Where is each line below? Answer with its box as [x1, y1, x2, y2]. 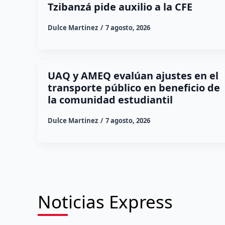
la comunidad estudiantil [47, 92, 173, 106]
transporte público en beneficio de [47, 80, 220, 94]
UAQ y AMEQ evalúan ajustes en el [47, 68, 218, 82]
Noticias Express [37, 189, 173, 213]
